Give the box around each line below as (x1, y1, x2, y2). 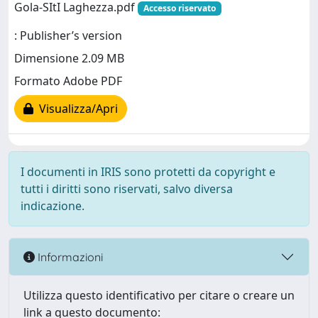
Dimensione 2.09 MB (14, 50, 124, 67)
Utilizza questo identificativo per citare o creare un (23, 287, 295, 303)
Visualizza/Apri (33, 101, 118, 117)
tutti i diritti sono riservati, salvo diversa (21, 181, 233, 197)
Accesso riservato (143, 2, 216, 14)
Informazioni (35, 249, 103, 264)
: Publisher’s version (14, 28, 122, 44)
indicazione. (21, 198, 84, 214)
